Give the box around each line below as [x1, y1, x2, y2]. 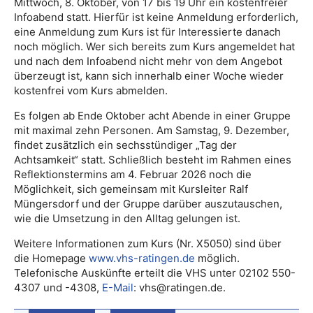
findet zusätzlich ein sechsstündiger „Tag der [14, 138, 237, 152]
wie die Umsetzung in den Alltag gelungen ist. [14, 212, 240, 225]
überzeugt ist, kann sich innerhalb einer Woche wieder [14, 69, 284, 82]
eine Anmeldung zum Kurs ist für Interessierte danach [14, 25, 281, 38]
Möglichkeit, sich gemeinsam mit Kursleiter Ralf [14, 182, 248, 196]
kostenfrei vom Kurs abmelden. [14, 84, 168, 97]
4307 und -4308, [14, 281, 102, 294]
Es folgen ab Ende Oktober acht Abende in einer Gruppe [14, 109, 291, 122]
